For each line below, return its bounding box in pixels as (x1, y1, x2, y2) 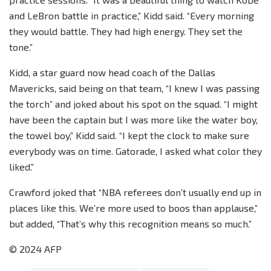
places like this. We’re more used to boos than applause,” (9, 201, 258, 214)
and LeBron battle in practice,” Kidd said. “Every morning (9, 9, 254, 21)
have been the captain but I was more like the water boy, (9, 113, 258, 125)
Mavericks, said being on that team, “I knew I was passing (9, 82, 260, 94)
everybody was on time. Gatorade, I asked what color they (9, 145, 262, 157)
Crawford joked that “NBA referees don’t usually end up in (9, 186, 261, 198)
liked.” (9, 160, 34, 172)
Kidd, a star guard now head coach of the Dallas (9, 66, 215, 78)
